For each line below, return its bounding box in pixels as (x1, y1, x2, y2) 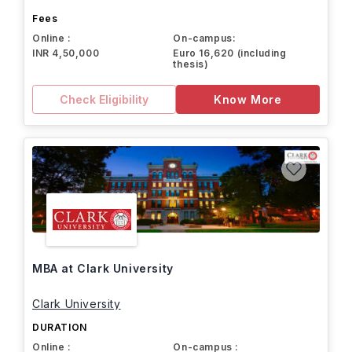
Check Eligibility (60, 92, 148, 106)
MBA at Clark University (32, 262, 174, 275)
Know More (214, 92, 282, 106)
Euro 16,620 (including (173, 47, 287, 59)
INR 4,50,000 (32, 47, 100, 59)
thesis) (173, 58, 209, 70)
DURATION (32, 321, 87, 333)
